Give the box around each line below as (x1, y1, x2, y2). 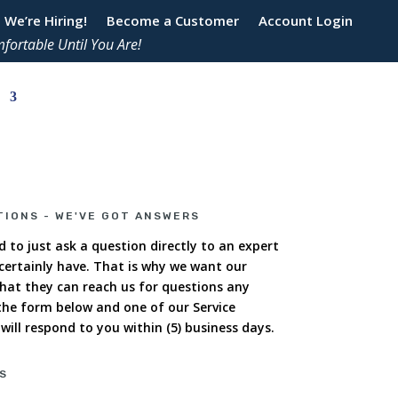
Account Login (258, 12, 353, 29)
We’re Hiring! (4, 12, 87, 29)
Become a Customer (106, 12, 239, 29)
